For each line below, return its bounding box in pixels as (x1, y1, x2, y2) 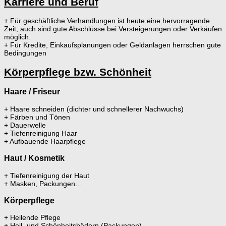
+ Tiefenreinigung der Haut (4, 171, 89, 180)
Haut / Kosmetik (4, 153, 65, 163)
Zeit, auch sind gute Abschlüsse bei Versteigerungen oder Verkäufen (4, 25, 222, 33)
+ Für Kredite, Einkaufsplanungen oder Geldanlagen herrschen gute (4, 41, 221, 49)
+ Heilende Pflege (4, 213, 61, 222)
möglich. (4, 33, 31, 41)
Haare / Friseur (4, 87, 60, 96)
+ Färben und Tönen (4, 112, 70, 121)
